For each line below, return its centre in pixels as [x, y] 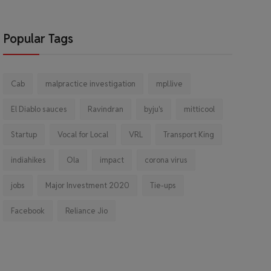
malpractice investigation [90, 84]
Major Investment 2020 [87, 185]
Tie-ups [163, 185]
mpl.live [169, 84]
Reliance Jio [86, 211]
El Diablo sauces [39, 109]
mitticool [199, 109]
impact [112, 160]
